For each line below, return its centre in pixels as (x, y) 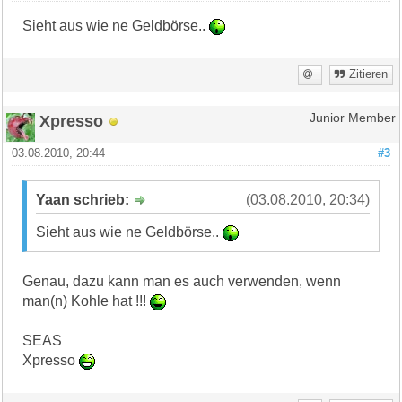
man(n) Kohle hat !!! (87, 301)
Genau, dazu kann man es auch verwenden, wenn (182, 282)
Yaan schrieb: (85, 200)
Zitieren (368, 75)
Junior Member (352, 118)
